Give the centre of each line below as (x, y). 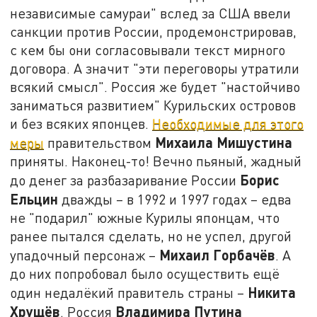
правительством (100, 142)
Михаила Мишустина (224, 142)
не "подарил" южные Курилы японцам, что (145, 217)
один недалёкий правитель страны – (129, 292)
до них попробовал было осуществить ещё (145, 273)
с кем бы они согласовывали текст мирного (148, 50)
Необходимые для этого (228, 123)
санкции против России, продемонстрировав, (154, 31)
